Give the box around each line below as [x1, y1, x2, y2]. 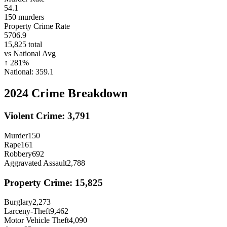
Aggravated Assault [4, 158, 67, 167]
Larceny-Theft [4, 207, 50, 216]
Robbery [4, 149, 32, 158]
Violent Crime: [4, 110, 67, 122]
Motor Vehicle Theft [4, 216, 69, 225]
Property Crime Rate [4, 22, 70, 31]
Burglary [4, 198, 32, 207]
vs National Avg [4, 49, 56, 58]
